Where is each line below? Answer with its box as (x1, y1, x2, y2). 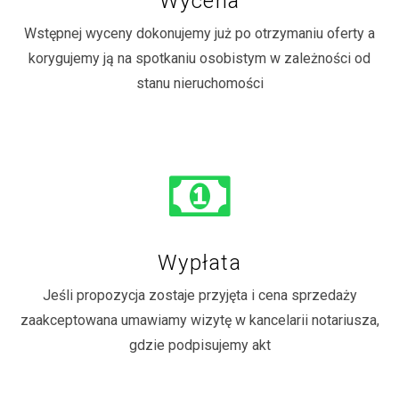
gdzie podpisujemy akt (128, 336, 271, 354)
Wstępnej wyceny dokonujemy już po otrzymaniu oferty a (24, 24, 375, 42)
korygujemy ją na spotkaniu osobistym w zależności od (28, 49, 370, 67)
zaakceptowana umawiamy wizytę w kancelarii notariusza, (20, 311, 379, 329)
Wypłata (157, 249, 242, 275)
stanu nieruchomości (135, 74, 264, 92)
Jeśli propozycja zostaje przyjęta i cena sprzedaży (42, 286, 357, 304)
